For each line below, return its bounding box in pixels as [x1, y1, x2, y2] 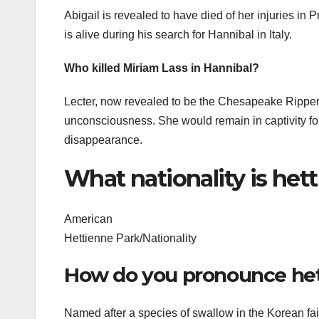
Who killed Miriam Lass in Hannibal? [64, 62, 259, 75]
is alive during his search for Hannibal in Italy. [64, 28, 292, 41]
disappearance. [64, 134, 142, 147]
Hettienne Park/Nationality [64, 231, 197, 244]
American [64, 212, 113, 225]
